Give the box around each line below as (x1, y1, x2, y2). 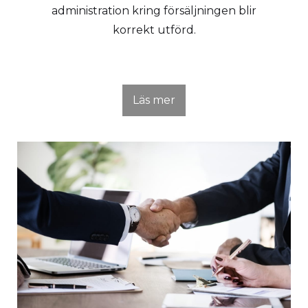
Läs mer (133, 93, 175, 107)
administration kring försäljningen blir (52, 3, 256, 17)
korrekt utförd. (112, 23, 196, 36)
